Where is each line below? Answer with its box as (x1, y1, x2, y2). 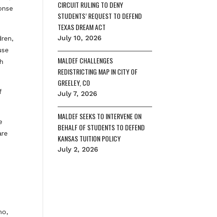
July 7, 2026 (58, 90, 98, 97)
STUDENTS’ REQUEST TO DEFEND (58, 11, 142, 21)
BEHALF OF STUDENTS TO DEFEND (58, 122, 145, 132)
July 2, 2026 (58, 145, 99, 153)
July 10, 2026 (58, 34, 102, 42)
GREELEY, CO (58, 77, 91, 88)
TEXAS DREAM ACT (58, 22, 106, 32)
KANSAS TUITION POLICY (58, 133, 121, 143)
